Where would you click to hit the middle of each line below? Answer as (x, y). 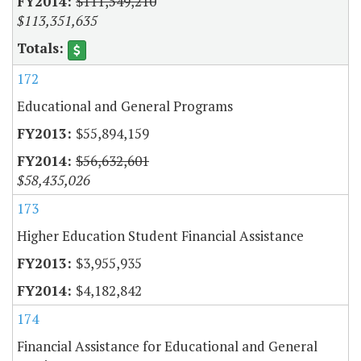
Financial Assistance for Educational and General (167, 346)
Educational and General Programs (125, 106)
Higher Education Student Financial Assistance (160, 235)
